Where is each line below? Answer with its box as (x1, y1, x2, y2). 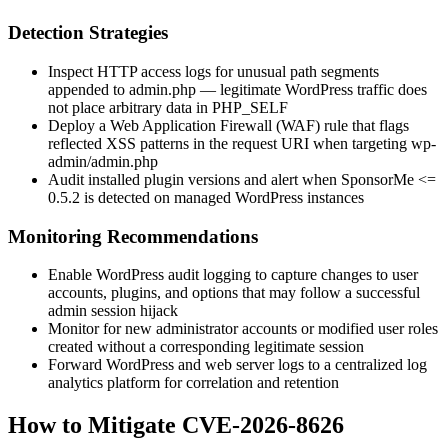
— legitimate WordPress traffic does (196, 80, 427, 98)
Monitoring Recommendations (8, 225, 258, 247)
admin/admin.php (48, 152, 158, 170)
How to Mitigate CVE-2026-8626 (8, 412, 344, 439)
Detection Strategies (8, 22, 168, 44)
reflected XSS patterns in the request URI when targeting (48, 134, 411, 152)
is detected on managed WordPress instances (80, 188, 364, 206)
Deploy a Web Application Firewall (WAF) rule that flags (48, 116, 409, 134)
